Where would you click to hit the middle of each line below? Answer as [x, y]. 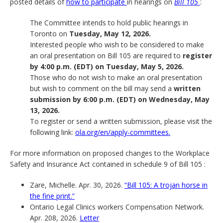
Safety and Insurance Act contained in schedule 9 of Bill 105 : [108, 164]
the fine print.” [52, 196]
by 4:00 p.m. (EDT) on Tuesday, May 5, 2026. [107, 66]
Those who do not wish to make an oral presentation [116, 77]
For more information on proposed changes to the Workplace [110, 153]
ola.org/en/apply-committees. [123, 132]
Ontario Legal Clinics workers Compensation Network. [117, 207]
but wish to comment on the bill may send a [102, 88]
